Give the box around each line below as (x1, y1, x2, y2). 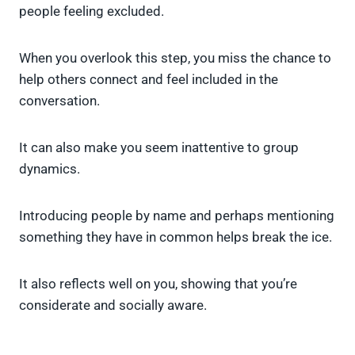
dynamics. (19, 161, 80, 177)
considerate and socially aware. (19, 297, 207, 314)
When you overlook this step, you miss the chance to (19, 50, 331, 67)
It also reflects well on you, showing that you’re (19, 276, 297, 292)
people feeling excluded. (19, 3, 164, 20)
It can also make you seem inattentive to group (19, 139, 299, 156)
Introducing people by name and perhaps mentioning (19, 208, 334, 224)
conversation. (19, 93, 100, 109)
